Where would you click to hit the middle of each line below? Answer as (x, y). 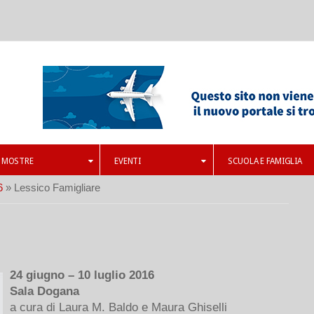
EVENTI (128, 161)
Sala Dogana (45, 291)
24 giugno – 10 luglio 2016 (82, 275)
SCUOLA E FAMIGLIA (265, 161)
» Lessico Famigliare (52, 187)
